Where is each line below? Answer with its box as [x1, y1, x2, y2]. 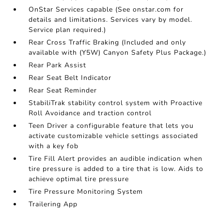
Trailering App [29, 200, 78, 209]
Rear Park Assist [29, 61, 87, 70]
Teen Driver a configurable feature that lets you [29, 121, 194, 131]
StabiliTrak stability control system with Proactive [29, 98, 203, 108]
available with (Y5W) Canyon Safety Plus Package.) [29, 48, 207, 58]
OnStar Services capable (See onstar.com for [29, 5, 184, 15]
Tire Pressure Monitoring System [29, 187, 143, 197]
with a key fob [29, 141, 79, 151]
